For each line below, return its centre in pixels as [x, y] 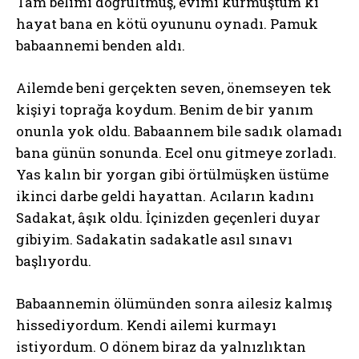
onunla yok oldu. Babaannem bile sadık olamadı [179, 131]
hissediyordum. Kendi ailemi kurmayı [146, 325]
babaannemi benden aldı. [101, 45]
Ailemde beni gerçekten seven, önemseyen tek [174, 88]
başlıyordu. [54, 261]
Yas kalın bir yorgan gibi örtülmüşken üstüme [172, 174]
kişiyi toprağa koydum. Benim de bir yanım [165, 109]
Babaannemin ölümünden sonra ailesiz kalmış [174, 303]
